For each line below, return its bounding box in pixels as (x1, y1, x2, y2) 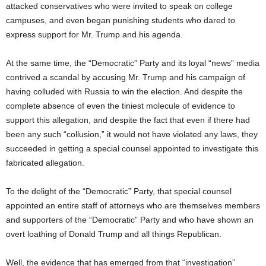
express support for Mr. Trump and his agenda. (6, 30, 183, 39)
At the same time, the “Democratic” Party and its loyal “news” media (6, 58, 259, 68)
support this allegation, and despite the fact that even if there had (6, 115, 250, 125)
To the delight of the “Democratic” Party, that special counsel (6, 186, 232, 196)
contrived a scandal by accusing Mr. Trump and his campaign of (6, 72, 245, 82)
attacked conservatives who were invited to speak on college (6, 1, 233, 11)
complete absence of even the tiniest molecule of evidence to (6, 101, 235, 110)
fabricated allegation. (6, 158, 84, 167)
